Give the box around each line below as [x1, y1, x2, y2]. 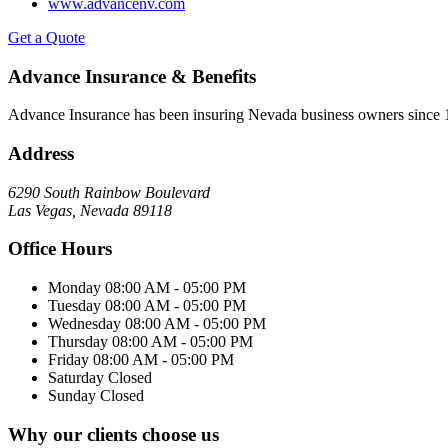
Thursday [48, 333, 108, 351]
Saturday [48, 369, 104, 387]
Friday [48, 351, 89, 369]
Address [8, 142, 74, 164]
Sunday [48, 387, 96, 405]
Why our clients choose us [8, 423, 219, 445]
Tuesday [48, 297, 101, 315]
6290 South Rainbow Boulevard [8, 183, 210, 201]
